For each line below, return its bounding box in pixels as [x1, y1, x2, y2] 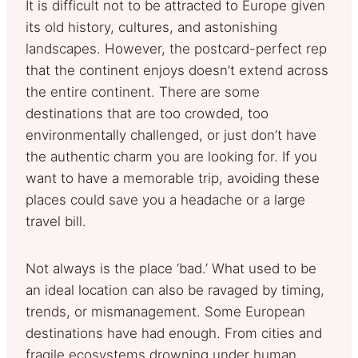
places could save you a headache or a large [26, 191, 305, 208]
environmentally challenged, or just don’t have [26, 126, 316, 143]
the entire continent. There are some [26, 83, 260, 100]
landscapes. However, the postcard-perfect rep [26, 40, 327, 57]
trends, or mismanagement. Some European [26, 303, 305, 320]
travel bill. [26, 213, 86, 229]
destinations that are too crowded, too [26, 105, 268, 121]
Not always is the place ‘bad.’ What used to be [26, 260, 316, 276]
